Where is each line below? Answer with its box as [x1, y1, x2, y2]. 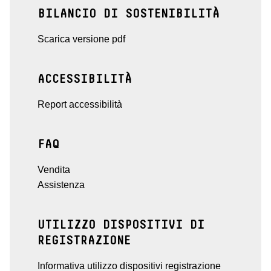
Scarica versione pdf [38, 34, 125, 45]
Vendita [38, 165, 70, 175]
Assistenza [38, 180, 85, 191]
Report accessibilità [38, 99, 122, 110]
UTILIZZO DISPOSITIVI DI [38, 219, 204, 232]
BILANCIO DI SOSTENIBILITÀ [38, 8, 220, 21]
